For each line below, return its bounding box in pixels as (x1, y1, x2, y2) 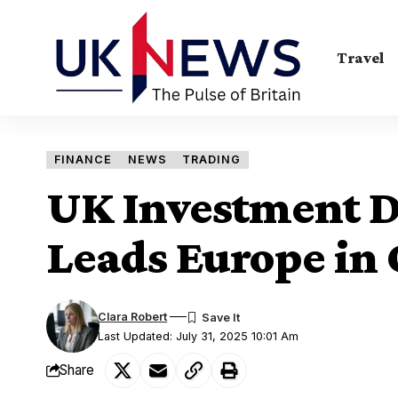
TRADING (182, 152, 242, 166)
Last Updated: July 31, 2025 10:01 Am (98, 329, 299, 343)
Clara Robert (98, 309, 168, 323)
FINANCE (53, 152, 112, 166)
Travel (337, 48, 385, 67)
